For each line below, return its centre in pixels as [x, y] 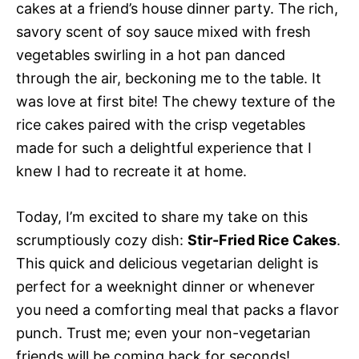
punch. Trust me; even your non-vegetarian [163, 333]
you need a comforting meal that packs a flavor [177, 310]
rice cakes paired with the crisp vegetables [161, 125]
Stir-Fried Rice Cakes [262, 240]
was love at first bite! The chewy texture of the [175, 101]
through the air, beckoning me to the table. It [169, 78]
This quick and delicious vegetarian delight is [167, 263]
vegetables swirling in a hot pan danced [151, 55]
